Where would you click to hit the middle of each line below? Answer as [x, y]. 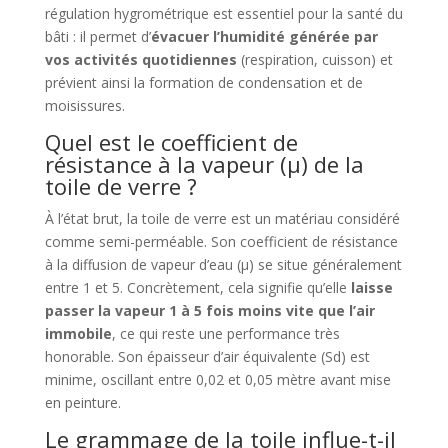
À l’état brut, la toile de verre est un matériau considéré [222, 219]
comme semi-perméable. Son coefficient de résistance [221, 242]
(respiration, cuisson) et [314, 60]
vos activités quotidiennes [140, 60]
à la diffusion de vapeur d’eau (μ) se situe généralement [223, 265]
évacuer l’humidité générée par [264, 37]
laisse [371, 288]
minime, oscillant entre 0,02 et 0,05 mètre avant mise [217, 380]
